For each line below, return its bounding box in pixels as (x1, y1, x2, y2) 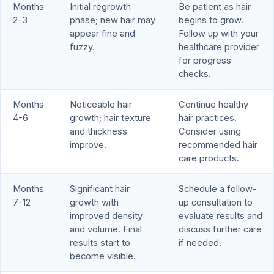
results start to (70, 237, 130, 249)
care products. (179, 153, 239, 165)
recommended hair (179, 139, 257, 151)
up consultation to (179, 197, 253, 209)
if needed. (179, 237, 221, 249)
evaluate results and (179, 210, 262, 222)
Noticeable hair (70, 99, 132, 111)
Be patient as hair (179, 1, 251, 13)
